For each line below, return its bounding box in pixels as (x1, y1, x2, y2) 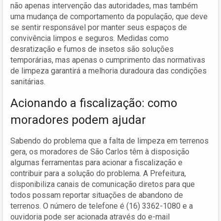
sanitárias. (10, 76, 45, 86)
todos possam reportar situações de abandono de (10, 190, 183, 200)
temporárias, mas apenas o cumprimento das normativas (10, 55, 205, 65)
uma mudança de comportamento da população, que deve (10, 11, 208, 21)
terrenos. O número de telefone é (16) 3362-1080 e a (10, 201, 193, 211)
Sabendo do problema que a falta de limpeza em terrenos (10, 136, 209, 146)
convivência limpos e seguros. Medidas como (10, 33, 169, 43)
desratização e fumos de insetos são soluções (10, 44, 174, 54)
